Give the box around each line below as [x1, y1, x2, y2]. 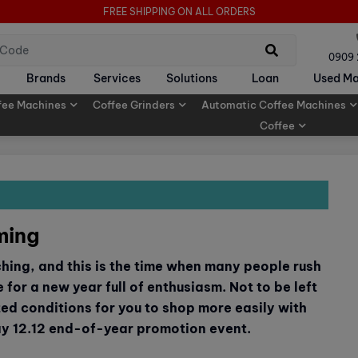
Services [93, 71, 141, 86]
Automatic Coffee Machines [201, 97, 346, 111]
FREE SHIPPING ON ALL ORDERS [102, 5, 256, 18]
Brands [26, 71, 66, 86]
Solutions [166, 71, 218, 86]
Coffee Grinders [92, 97, 175, 111]
